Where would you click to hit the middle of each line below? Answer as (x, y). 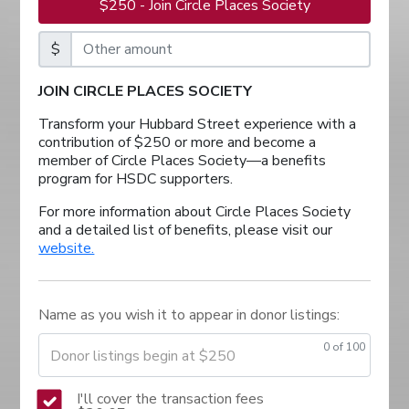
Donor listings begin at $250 (143, 356)
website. (67, 248)
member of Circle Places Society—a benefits (183, 160)
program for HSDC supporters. (136, 178)
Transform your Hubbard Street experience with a (198, 124)
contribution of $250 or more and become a (178, 142)
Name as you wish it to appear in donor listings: (189, 315)
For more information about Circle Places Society (195, 211)
